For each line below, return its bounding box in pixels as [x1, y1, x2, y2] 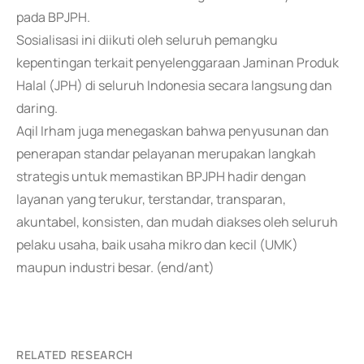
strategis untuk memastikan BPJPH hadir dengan [16, 167, 306, 185]
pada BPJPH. [16, 8, 90, 26]
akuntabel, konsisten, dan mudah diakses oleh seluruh [16, 213, 338, 231]
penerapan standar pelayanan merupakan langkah [16, 145, 316, 162]
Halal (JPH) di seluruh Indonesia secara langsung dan [16, 76, 332, 94]
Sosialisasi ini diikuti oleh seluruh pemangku [16, 31, 278, 49]
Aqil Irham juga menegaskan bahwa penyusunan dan [16, 122, 329, 140]
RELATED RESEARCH [16, 347, 134, 362]
